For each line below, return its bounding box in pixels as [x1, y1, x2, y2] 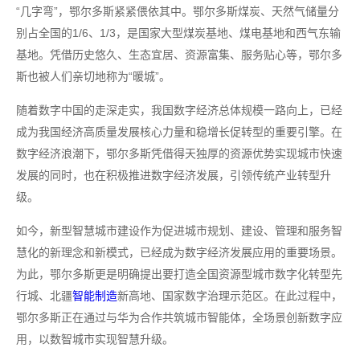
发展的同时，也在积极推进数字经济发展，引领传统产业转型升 [16, 169, 331, 182]
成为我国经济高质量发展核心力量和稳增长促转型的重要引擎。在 [16, 125, 342, 138]
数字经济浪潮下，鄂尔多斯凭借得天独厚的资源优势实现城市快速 [16, 147, 342, 160]
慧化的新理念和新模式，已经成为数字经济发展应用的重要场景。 [16, 246, 342, 259]
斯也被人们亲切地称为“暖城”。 [16, 70, 170, 83]
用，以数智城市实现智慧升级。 [16, 333, 174, 346]
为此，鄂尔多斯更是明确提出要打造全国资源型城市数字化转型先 [16, 268, 342, 280]
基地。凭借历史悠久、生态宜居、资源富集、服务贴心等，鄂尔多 [16, 48, 342, 61]
